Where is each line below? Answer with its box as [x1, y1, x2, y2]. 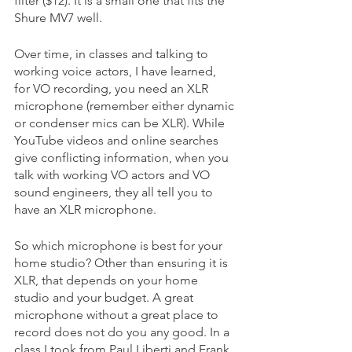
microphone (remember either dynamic [14, 97, 237, 113]
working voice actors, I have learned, [14, 63, 219, 79]
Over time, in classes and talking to [14, 46, 211, 61]
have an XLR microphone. [14, 201, 163, 217]
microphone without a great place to [14, 306, 222, 322]
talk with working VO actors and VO [14, 167, 213, 182]
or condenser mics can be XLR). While [14, 115, 228, 130]
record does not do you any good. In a [14, 324, 233, 339]
